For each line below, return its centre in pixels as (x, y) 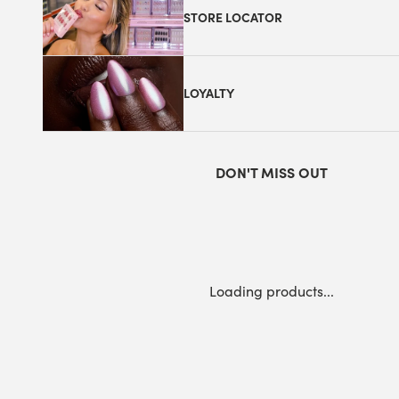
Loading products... (272, 291)
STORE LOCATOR (233, 16)
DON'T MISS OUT (272, 172)
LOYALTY (209, 93)
